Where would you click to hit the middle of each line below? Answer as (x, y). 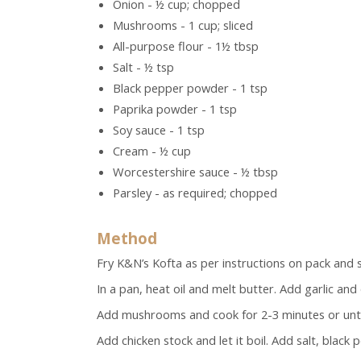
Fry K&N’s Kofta (139, 263)
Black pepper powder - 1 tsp (190, 88)
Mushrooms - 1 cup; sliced (183, 25)
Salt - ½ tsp (143, 67)
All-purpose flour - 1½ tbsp (186, 46)
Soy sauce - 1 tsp (159, 130)
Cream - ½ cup (152, 151)
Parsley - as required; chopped (195, 193)
